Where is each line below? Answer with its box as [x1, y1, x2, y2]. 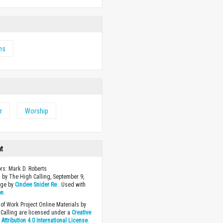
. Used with [57, 181, 86, 189]
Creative [72, 209, 92, 217]
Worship [25, 107, 49, 115]
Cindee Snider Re [15, 181, 57, 189]
